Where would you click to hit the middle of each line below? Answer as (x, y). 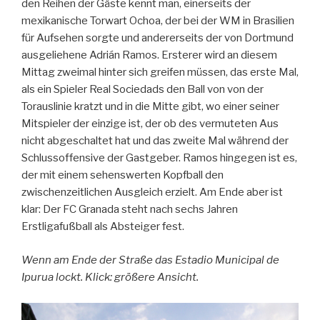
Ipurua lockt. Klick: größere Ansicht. (110, 277)
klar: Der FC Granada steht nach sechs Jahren (130, 210)
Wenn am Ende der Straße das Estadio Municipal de (150, 260)
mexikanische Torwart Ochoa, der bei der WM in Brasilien (158, 21)
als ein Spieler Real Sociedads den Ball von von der (142, 90)
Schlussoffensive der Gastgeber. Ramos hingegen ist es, (159, 158)
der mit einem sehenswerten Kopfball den (122, 175)
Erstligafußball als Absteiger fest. (103, 227)
